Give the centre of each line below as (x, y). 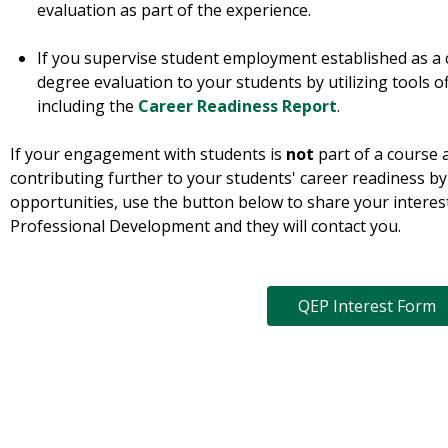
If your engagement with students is (148, 154)
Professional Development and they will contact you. (205, 226)
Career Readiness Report (238, 106)
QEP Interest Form (367, 306)
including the (88, 106)
